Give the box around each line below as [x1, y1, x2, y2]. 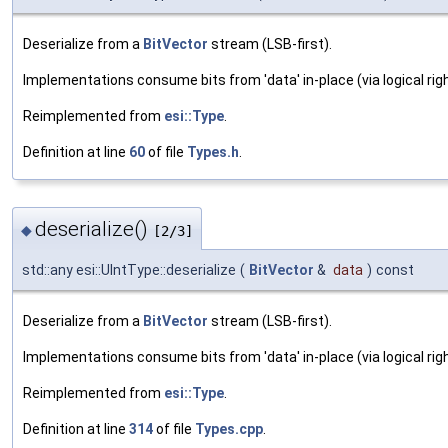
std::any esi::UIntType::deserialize [22, 262, 236, 279]
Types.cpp [195, 421, 263, 438]
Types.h [187, 143, 239, 160]
